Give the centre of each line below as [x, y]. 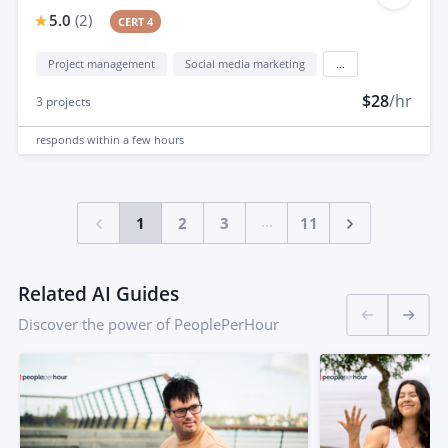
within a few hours [135, 140]
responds [61, 140]
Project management [101, 63]
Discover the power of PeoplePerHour [148, 323]
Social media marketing [245, 63]
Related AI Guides [98, 293]
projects [67, 101]
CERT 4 [136, 21]
